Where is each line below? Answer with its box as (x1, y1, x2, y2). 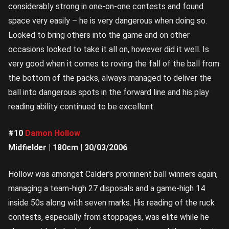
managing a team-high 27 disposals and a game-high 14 (8, 184, 205, 194)
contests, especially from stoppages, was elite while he (8, 212, 209, 222)
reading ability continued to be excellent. (8, 102, 155, 112)
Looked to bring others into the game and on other (8, 30, 190, 40)
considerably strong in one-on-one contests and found (8, 2, 203, 12)
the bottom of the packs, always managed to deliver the (8, 73, 212, 83)
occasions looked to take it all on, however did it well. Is (8, 44, 209, 55)
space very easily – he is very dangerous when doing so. (8, 16, 207, 26)
